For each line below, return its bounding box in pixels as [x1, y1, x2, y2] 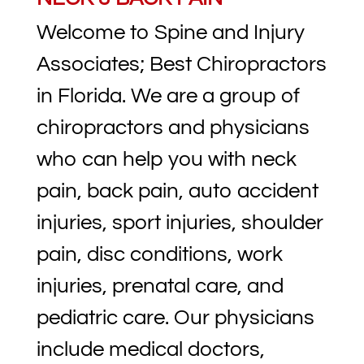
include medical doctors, [36, 339, 265, 361]
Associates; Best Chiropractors [36, 54, 327, 76]
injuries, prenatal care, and [36, 275, 284, 297]
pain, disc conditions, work [36, 244, 283, 266]
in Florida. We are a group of [36, 85, 300, 107]
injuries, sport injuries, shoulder [36, 212, 323, 234]
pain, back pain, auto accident [36, 180, 318, 202]
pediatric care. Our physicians [36, 307, 314, 329]
